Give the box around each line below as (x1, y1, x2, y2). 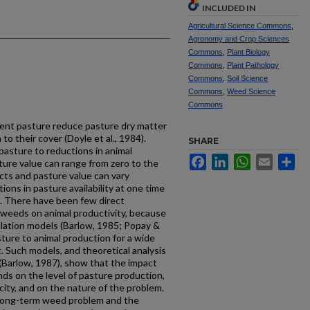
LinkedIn (228, 154, 266, 165)
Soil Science (227, 74, 268, 82)
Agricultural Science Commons (188, 21, 291, 30)
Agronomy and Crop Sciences (188, 35, 289, 43)
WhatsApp (250, 154, 295, 165)
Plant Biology (227, 48, 270, 56)
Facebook (206, 154, 250, 165)
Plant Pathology (227, 61, 279, 69)
